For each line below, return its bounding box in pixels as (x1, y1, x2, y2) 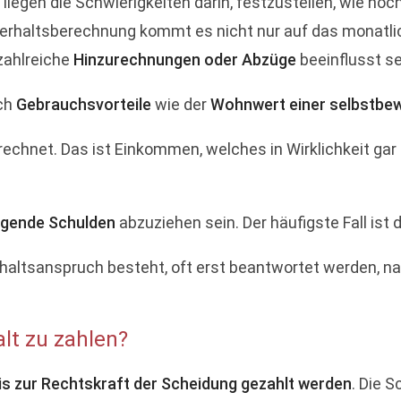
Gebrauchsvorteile (16, 95, 151, 114)
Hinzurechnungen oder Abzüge (73, 50, 296, 69)
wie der (151, 95, 210, 114)
